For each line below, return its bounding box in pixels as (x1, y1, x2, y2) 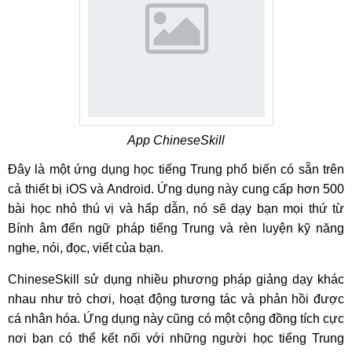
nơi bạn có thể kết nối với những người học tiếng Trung (8, 332, 344, 345)
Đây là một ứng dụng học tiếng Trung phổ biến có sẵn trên (8, 163, 344, 176)
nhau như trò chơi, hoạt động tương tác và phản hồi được (8, 292, 344, 306)
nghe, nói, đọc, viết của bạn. (8, 241, 163, 255)
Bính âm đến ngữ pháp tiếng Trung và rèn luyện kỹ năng (8, 222, 344, 235)
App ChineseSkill (127, 134, 225, 147)
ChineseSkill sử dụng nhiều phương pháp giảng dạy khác (8, 273, 344, 286)
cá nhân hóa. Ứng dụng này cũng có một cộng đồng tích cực (8, 312, 344, 325)
